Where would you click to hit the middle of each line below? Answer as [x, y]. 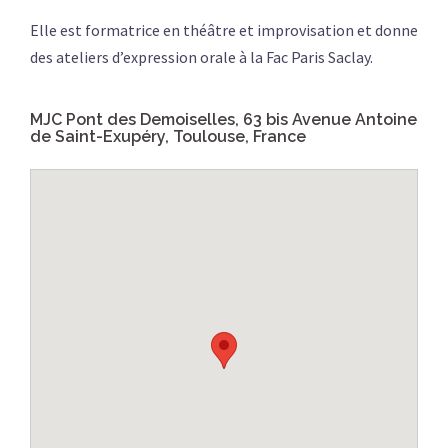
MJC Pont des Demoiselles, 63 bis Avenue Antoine [223, 120]
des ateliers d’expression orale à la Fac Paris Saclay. [201, 57]
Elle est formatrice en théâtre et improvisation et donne [224, 30]
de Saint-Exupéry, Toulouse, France [168, 137]
